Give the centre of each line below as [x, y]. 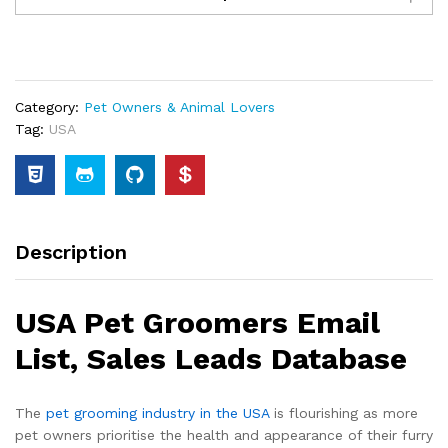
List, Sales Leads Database [211, 358]
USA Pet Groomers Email [197, 322]
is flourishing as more [343, 412]
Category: [49, 107]
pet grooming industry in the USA [157, 412]
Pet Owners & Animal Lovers [179, 107]
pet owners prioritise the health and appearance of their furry [224, 434]
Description [71, 252]
